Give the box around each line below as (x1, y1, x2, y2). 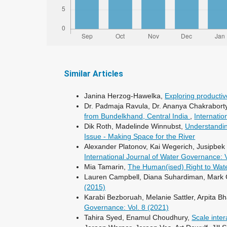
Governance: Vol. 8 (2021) (84, 203, 169, 211)
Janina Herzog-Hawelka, (84, 91, 165, 100)
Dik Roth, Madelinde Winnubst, (84, 122, 185, 130)
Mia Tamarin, (84, 162, 128, 171)
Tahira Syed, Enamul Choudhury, (84, 213, 192, 221)
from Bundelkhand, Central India (84, 111, 191, 120)
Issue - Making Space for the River (84, 132, 196, 140)
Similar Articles (64, 69, 124, 79)
